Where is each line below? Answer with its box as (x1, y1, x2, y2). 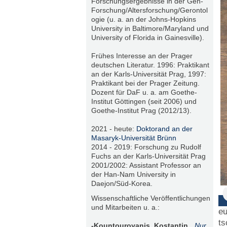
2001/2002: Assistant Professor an (91, 161, 201, 170)
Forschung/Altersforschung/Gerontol (91, 6, 208, 15)
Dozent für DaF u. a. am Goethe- (91, 88, 197, 97)
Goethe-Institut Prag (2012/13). (91, 106, 192, 115)
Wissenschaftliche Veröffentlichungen (91, 194, 210, 203)
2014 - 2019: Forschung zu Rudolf (91, 143, 201, 152)
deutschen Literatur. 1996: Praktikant (91, 61, 209, 69)
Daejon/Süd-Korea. (91, 179, 153, 188)
